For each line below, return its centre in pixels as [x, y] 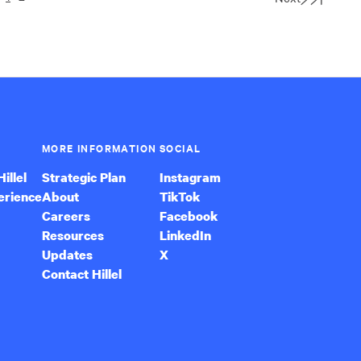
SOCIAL [180, 148]
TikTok [180, 197]
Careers [66, 216]
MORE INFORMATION [100, 148]
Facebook [189, 216]
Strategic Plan [84, 177]
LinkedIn [185, 235]
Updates [67, 255]
